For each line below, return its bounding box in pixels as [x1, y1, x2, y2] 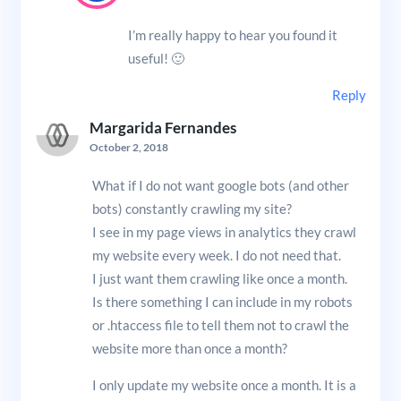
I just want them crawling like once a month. [91, 269, 347, 286]
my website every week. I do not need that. [91, 246, 341, 263]
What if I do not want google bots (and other [91, 176, 349, 193]
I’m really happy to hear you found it [127, 26, 337, 43]
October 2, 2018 [89, 140, 168, 154]
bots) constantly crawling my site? [91, 200, 292, 217]
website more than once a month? [91, 339, 287, 356]
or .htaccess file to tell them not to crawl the [91, 316, 349, 333]
